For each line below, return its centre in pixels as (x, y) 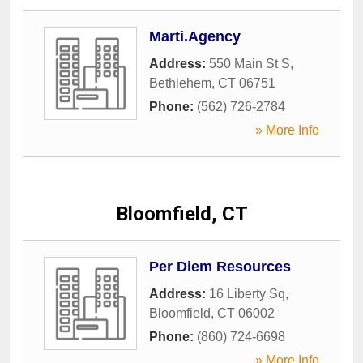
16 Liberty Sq (247, 294)
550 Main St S (250, 64)
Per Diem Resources (220, 267)
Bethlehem (180, 83)
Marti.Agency (195, 36)
